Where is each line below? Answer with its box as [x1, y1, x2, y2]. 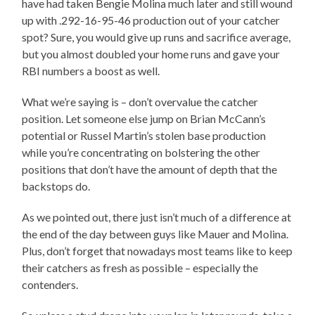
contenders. [22, 277, 79, 291]
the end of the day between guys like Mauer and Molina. [22, 226, 289, 240]
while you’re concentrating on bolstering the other [22, 145, 261, 159]
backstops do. [22, 179, 91, 193]
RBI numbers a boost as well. [22, 63, 160, 77]
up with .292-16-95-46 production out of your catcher [22, 13, 281, 27]
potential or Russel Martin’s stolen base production [22, 128, 266, 142]
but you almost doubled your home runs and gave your [22, 46, 281, 60]
